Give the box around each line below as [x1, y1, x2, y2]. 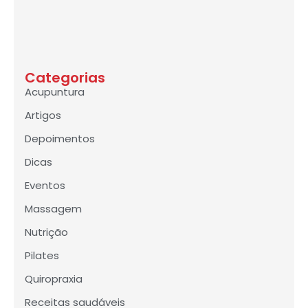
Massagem [25, 201, 82, 216]
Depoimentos [25, 131, 95, 146]
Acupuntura [25, 84, 85, 99]
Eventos [25, 177, 65, 192]
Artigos [25, 107, 61, 122]
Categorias [25, 67, 105, 87]
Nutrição [25, 224, 68, 239]
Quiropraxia [25, 271, 82, 286]
